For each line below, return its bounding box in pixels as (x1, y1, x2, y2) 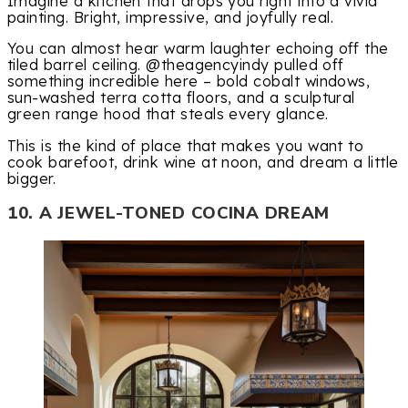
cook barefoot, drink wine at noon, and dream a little (7, 152, 399, 171)
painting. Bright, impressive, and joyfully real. (7, 8, 334, 27)
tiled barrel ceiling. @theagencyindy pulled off (7, 56, 344, 75)
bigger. (7, 168, 56, 188)
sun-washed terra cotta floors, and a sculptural (7, 88, 355, 107)
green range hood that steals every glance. (7, 105, 329, 124)
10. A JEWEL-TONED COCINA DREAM (7, 200, 330, 225)
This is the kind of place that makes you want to (7, 136, 364, 155)
